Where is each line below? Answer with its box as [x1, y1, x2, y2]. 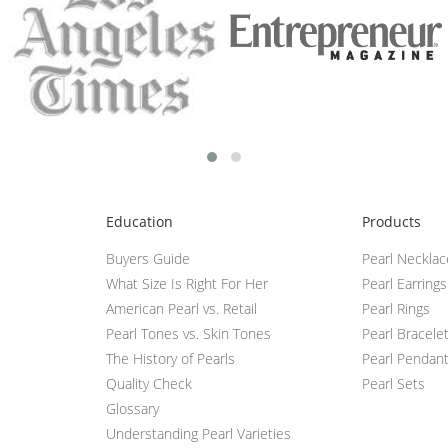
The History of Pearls [105, 348, 235, 368]
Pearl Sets [362, 373, 426, 393]
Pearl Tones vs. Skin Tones [105, 323, 271, 343]
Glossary [105, 398, 159, 418]
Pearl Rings [362, 298, 431, 318]
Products [362, 211, 422, 231]
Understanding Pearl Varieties [105, 423, 291, 443]
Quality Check [105, 373, 192, 393]
